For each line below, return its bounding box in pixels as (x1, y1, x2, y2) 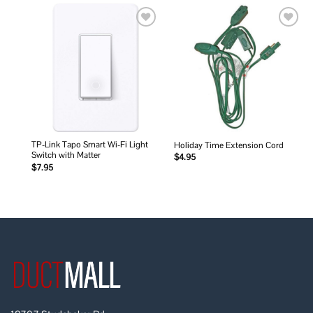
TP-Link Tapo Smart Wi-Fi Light (31, 139, 148, 151)
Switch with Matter (31, 150, 101, 161)
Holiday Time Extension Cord (173, 140, 284, 152)
